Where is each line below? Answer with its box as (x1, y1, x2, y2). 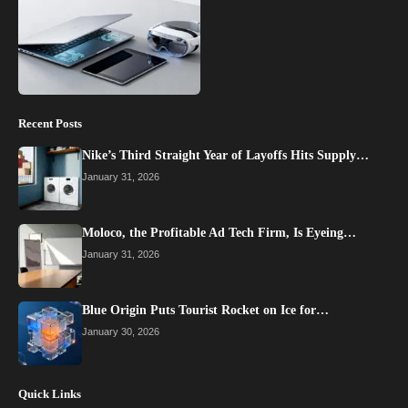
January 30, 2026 (82, 326, 159, 338)
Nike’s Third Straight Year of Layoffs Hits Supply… (82, 148, 369, 163)
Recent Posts (18, 117, 82, 131)
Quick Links (18, 387, 81, 402)
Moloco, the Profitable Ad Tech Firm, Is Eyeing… (82, 226, 356, 240)
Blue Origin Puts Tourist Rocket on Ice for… (82, 303, 329, 318)
